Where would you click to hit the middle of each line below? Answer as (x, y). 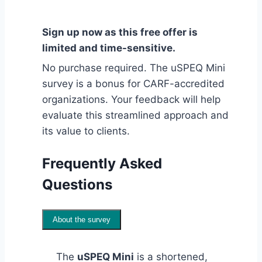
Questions (77, 185)
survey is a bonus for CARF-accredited (133, 84)
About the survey (82, 220)
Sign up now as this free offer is (120, 32)
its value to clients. (86, 131)
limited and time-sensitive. (111, 48)
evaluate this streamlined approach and (135, 116)
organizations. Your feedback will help (131, 100)
